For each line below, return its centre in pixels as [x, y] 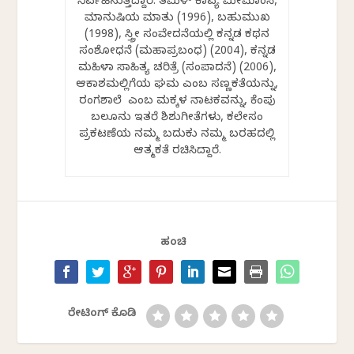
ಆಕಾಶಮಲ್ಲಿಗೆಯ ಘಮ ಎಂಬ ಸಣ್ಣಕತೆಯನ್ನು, [177, 86]
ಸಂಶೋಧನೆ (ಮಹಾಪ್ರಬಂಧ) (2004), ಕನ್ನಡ [177, 53]
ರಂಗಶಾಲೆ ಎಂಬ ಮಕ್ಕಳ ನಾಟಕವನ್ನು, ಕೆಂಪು [177, 103]
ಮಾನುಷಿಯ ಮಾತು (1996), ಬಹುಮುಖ [177, 20]
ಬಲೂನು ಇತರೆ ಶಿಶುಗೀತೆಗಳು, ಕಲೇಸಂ [177, 119]
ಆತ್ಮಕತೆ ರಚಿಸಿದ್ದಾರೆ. [177, 153]
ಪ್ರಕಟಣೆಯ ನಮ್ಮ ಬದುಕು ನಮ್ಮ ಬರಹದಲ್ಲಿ [177, 136]
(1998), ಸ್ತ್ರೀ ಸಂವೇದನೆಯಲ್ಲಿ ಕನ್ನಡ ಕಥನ [177, 36]
